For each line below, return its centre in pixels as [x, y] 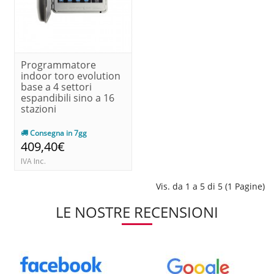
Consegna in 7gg [57, 133]
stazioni [39, 109]
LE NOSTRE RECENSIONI [137, 212]
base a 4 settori [56, 87]
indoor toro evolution [71, 76]
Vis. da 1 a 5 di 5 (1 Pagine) [210, 186]
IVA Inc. [33, 161]
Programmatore [58, 65]
